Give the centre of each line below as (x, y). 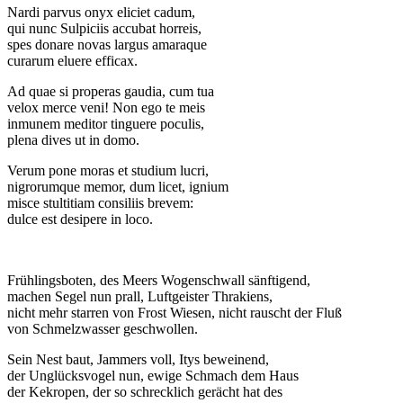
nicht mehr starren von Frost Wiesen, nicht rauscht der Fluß (175, 312)
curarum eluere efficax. (72, 60)
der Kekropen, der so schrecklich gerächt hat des (145, 391)
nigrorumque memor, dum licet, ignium (118, 186)
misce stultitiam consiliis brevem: (100, 202)
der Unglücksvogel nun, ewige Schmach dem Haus (153, 375)
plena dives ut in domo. (73, 139)
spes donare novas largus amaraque (107, 44)
